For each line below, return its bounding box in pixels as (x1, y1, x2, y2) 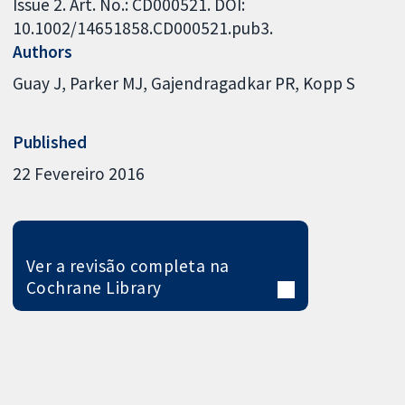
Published (13, 130, 88, 153)
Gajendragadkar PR (151, 72, 296, 95)
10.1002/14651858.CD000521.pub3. (13, 16, 274, 39)
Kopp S (303, 72, 356, 95)
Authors (13, 40, 73, 62)
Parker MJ (70, 72, 144, 95)
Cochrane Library (25, 277, 162, 299)
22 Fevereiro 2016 (13, 163, 146, 185)
